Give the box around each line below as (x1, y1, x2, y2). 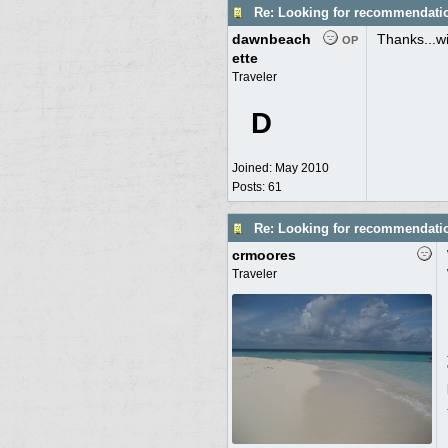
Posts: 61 (231, 180, 282, 194)
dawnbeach (231, 31, 311, 47)
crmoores (231, 247, 296, 263)
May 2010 (274, 161, 329, 175)
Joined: (231, 161, 275, 175)
